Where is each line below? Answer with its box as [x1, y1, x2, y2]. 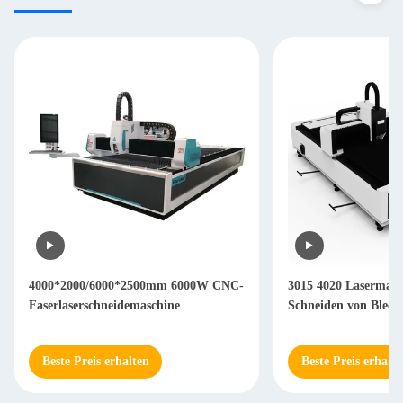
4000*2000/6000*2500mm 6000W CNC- [29, 279, 244, 292]
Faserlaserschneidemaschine [29, 299, 180, 312]
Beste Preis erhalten [41, 354, 149, 368]
